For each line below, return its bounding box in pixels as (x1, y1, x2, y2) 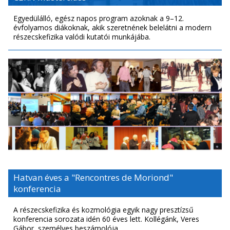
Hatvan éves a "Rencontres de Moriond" (13, 171, 173, 184)
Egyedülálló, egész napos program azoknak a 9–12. (13, 13, 184, 23)
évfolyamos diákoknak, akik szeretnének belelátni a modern (13, 22, 212, 32)
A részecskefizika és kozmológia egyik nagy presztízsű (13, 205, 194, 215)
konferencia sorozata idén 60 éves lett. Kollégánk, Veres (13, 214, 199, 224)
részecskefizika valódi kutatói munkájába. (13, 31, 150, 42)
